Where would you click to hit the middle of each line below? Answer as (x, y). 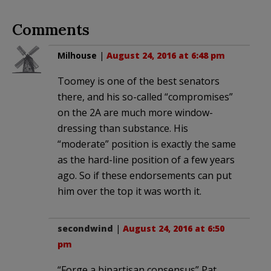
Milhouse (77, 55)
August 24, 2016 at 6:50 (174, 228)
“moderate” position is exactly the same (147, 144)
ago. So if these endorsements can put (145, 175)
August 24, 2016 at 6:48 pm (166, 55)
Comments (51, 29)
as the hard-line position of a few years (146, 159)
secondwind (85, 228)
